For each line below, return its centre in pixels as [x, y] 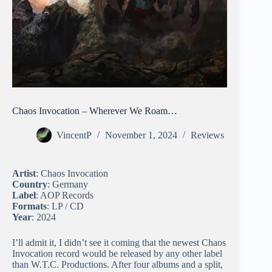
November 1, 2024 [141, 135]
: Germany [68, 185]
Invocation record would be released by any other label [117, 254]
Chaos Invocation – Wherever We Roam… [95, 111]
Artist [24, 174]
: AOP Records [65, 195]
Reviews [207, 135]
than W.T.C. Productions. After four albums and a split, [117, 265]
